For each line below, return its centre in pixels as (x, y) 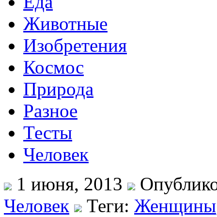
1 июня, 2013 (70, 184)
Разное (50, 111)
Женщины (175, 206)
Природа (58, 89)
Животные (65, 23)
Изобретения (75, 45)
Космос (54, 67)
